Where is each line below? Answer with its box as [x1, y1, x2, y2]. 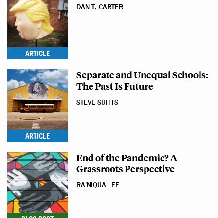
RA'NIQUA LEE [76, 181, 119, 189]
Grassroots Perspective [76, 162, 175, 175]
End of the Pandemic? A [76, 151, 177, 163]
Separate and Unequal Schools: [76, 68, 208, 81]
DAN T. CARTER [76, 3, 123, 11]
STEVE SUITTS [76, 98, 118, 107]
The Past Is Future [76, 79, 153, 92]
